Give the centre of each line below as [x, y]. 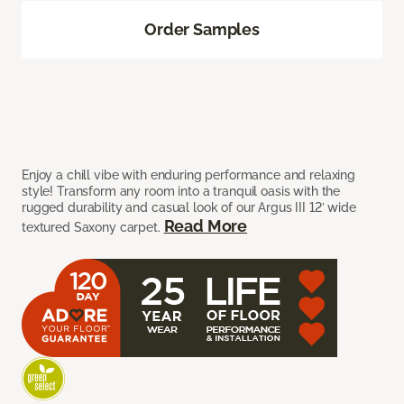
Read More [206, 226]
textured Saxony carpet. [93, 227]
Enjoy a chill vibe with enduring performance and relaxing [189, 175]
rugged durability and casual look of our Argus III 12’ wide [189, 207]
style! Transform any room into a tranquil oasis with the [181, 191]
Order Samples [202, 29]
